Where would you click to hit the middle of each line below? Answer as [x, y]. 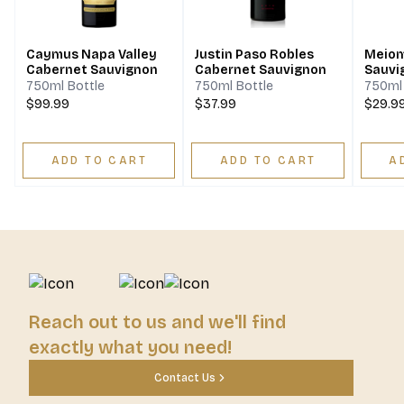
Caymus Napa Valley [92, 55]
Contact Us [185, 378]
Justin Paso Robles [255, 55]
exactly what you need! [130, 348]
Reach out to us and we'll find [157, 322]
